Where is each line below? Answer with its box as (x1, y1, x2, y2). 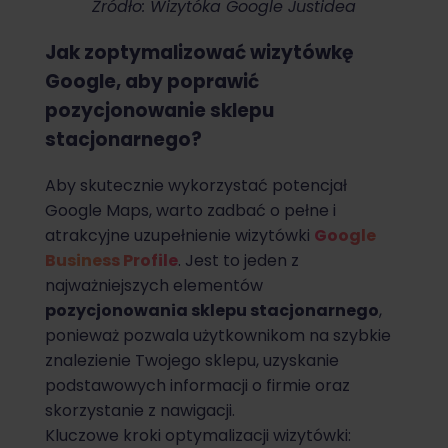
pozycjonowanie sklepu (45, 97, 274, 125)
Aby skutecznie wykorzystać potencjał (45, 173, 347, 197)
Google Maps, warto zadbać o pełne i (45, 198, 336, 222)
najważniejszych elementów (45, 273, 263, 297)
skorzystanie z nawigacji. (45, 398, 235, 422)
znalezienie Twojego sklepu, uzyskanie (45, 348, 339, 372)
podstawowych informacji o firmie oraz (45, 373, 350, 397)
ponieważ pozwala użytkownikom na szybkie (45, 323, 391, 347)
